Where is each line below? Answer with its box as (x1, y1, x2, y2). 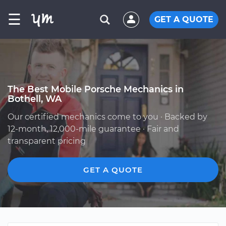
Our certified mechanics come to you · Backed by (8, 112, 207, 122)
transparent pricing (8, 136, 86, 146)
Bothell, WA (8, 93, 62, 104)
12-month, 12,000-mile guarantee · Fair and (8, 124, 179, 134)
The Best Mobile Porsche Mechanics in (8, 84, 184, 94)
